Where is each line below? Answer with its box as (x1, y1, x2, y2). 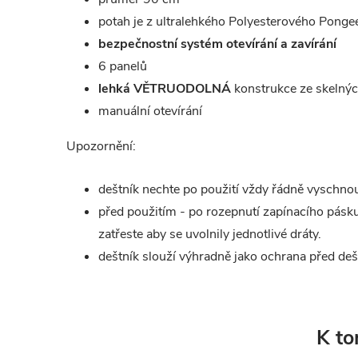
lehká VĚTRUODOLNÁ (98, 80, 231, 97)
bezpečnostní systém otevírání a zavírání (98, 35, 336, 53)
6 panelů (98, 58, 147, 75)
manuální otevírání (98, 102, 202, 120)
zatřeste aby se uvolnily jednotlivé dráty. (98, 225, 321, 243)
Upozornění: (66, 137, 136, 155)
